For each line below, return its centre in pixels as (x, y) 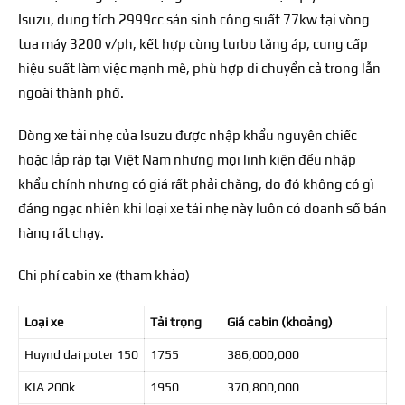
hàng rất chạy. (61, 232)
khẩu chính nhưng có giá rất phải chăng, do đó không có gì (196, 184)
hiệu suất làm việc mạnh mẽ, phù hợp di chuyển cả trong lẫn (199, 68)
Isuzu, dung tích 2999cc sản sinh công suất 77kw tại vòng (194, 19)
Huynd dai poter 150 (81, 354)
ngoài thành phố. (71, 92)
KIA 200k (49, 386)
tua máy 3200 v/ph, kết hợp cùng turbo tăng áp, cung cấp (193, 43)
